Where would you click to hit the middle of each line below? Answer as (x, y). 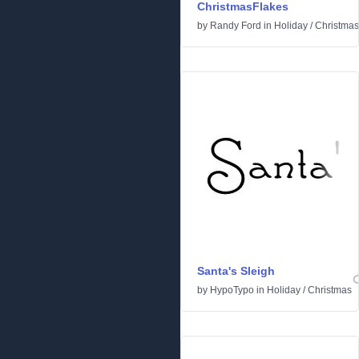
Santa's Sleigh (236, 271)
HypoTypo (232, 290)
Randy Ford (236, 26)
